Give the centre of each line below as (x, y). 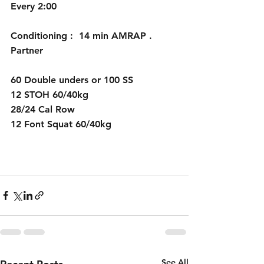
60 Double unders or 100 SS (73, 80)
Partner (27, 50)
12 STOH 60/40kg (49, 94)
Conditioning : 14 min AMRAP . (83, 35)
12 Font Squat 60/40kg (61, 124)
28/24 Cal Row (43, 109)
